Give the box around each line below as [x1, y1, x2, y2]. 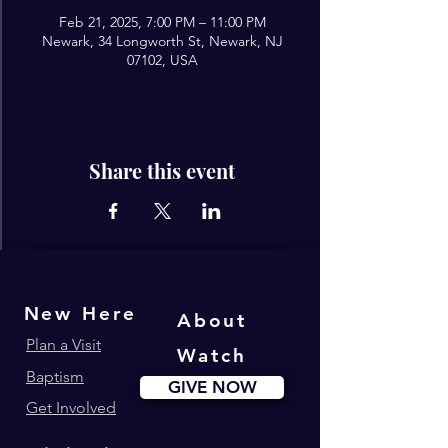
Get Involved [26, 398, 116, 417]
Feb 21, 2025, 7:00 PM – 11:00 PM [58, 13, 266, 31]
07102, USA [126, 51, 198, 69]
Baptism [26, 367, 84, 386]
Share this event [89, 157, 235, 184]
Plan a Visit [26, 335, 101, 354]
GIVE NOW [167, 377, 257, 397]
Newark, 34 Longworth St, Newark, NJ [41, 32, 283, 50]
